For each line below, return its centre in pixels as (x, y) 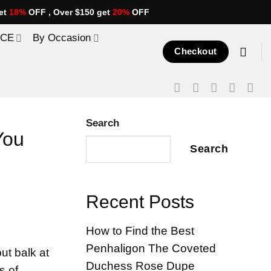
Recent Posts (140, 201)
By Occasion (62, 38)
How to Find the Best (140, 231)
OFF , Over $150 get (69, 12)
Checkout (196, 51)
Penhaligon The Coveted (151, 249)
